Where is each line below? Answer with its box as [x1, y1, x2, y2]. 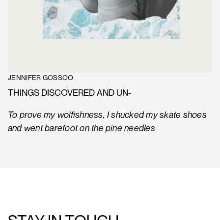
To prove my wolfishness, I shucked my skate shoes [8, 109, 207, 120]
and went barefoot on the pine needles [8, 122, 155, 134]
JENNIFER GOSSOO [8, 73, 74, 82]
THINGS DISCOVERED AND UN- [8, 87, 131, 98]
